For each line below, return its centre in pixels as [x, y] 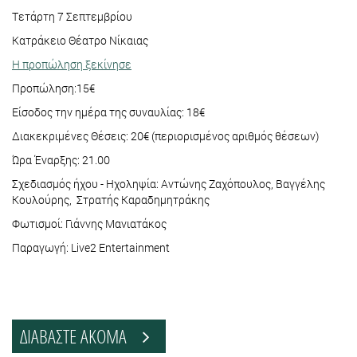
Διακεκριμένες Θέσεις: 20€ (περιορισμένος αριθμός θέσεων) [165, 136]
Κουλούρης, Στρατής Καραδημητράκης [111, 200]
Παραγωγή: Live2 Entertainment [91, 248]
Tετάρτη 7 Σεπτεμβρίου [72, 17]
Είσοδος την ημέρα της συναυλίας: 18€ [108, 112]
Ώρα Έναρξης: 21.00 [61, 160]
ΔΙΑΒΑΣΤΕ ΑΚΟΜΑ [81, 336]
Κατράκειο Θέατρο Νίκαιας [80, 41]
